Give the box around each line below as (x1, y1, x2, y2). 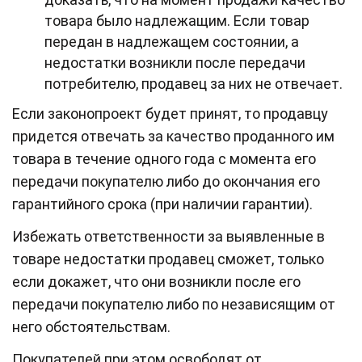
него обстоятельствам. (12, 318, 170, 335)
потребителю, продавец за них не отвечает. (44, 74, 343, 92)
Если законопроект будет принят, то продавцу (12, 104, 328, 122)
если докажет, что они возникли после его (12, 272, 301, 290)
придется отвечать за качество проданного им (12, 127, 335, 145)
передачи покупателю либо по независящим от (12, 295, 335, 313)
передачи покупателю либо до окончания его (12, 172, 320, 190)
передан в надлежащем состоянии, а (44, 32, 299, 50)
